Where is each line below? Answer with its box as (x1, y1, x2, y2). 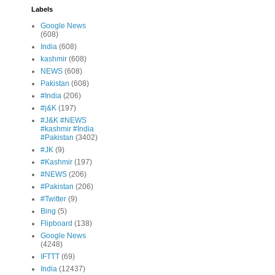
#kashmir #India (41, 125, 94, 134)
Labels (31, 6, 53, 14)
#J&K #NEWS (41, 116, 87, 125)
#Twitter (41, 195, 66, 204)
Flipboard (41, 219, 72, 228)
